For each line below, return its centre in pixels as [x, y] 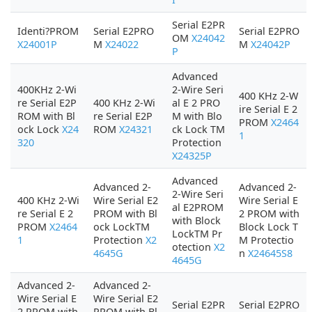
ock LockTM [122, 227]
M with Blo [197, 116]
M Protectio [266, 240]
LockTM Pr [197, 234]
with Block [196, 220]
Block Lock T [268, 227]
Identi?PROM [48, 31]
